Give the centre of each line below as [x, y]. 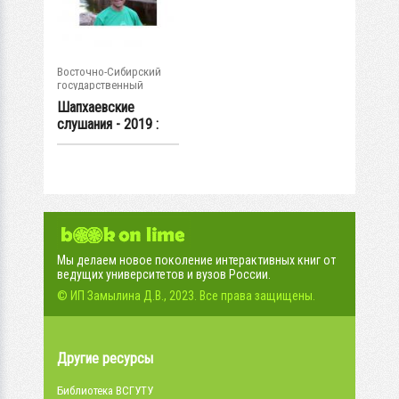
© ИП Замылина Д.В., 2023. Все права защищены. [186, 296]
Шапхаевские [96, 107]
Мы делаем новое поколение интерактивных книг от [196, 260]
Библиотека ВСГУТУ [105, 391]
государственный [100, 85]
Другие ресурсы [105, 358]
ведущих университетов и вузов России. [164, 274]
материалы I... [96, 141]
